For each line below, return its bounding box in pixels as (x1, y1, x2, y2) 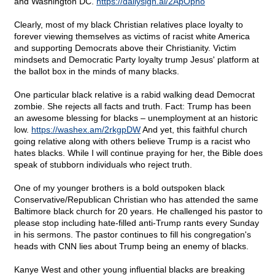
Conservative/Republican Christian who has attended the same (14, 195, 258, 205)
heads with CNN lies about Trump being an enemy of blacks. (14, 241, 249, 252)
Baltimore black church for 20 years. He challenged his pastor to (14, 206, 263, 217)
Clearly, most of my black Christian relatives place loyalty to (14, 20, 243, 30)
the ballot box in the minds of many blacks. (14, 66, 179, 77)
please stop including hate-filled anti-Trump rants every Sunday (14, 218, 259, 228)
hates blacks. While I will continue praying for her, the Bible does (14, 148, 263, 158)
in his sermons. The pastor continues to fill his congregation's (14, 230, 251, 240)
